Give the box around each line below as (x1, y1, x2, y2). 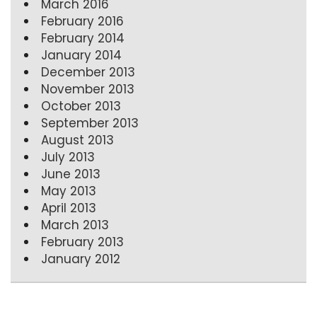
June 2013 (41, 165, 100, 183)
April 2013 (41, 199, 96, 217)
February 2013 (41, 233, 124, 250)
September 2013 (41, 114, 139, 132)
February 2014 (41, 29, 125, 47)
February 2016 (41, 12, 124, 30)
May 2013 (41, 182, 96, 200)
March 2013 (41, 216, 109, 234)
